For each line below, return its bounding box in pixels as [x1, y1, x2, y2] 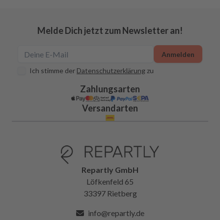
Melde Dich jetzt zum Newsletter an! [37, 25, 183, 36]
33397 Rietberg [83, 189, 137, 198]
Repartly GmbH [82, 165, 138, 175]
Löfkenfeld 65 [86, 177, 134, 187]
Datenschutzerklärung [77, 66, 145, 75]
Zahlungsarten [80, 83, 140, 94]
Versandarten [82, 103, 138, 113]
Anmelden [162, 50, 194, 58]
